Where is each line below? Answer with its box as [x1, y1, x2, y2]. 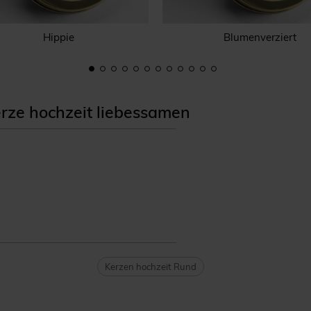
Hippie [42, 30, 74, 44]
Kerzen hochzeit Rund [104, 260, 196, 272]
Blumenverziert [223, 30, 296, 44]
